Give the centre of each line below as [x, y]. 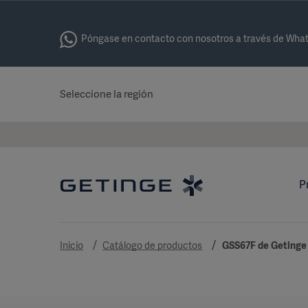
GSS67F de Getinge [264, 245]
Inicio [71, 245]
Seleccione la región [107, 94]
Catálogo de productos [153, 245]
